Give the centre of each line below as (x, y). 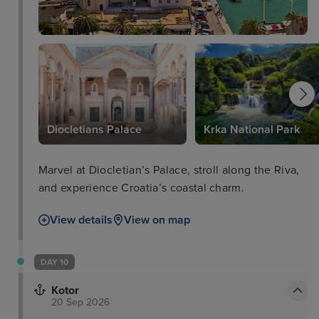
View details (81, 220)
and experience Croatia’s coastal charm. (141, 188)
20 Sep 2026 (80, 302)
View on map (157, 220)
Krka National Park (251, 129)
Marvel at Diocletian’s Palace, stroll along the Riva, (169, 170)
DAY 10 (54, 262)
